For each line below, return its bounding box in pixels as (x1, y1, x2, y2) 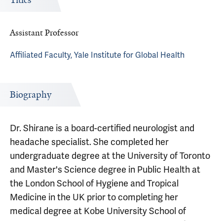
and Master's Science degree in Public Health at (10, 164, 200, 175)
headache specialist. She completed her (10, 136, 169, 147)
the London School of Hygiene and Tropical (10, 178, 179, 189)
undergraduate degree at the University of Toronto (10, 150, 210, 161)
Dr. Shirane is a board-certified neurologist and (10, 122, 194, 134)
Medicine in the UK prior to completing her (10, 191, 178, 203)
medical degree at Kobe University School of (10, 205, 186, 217)
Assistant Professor (10, 27, 78, 38)
